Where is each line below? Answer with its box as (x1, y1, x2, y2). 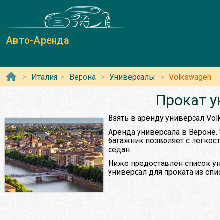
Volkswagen (169, 72, 211, 82)
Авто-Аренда (6, 34, 69, 47)
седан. (108, 145, 131, 155)
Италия (31, 72, 57, 82)
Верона (69, 72, 96, 82)
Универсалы (110, 72, 155, 82)
